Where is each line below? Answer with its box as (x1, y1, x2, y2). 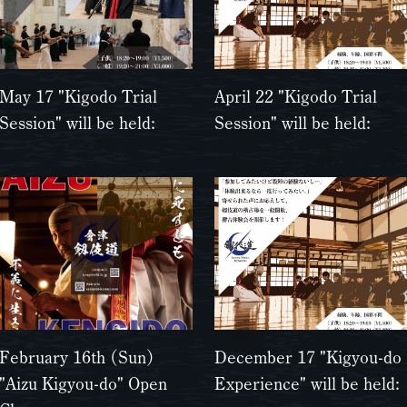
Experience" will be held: (214, 374, 401, 392)
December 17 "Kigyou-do (214, 348, 402, 366)
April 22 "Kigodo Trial (214, 87, 378, 105)
